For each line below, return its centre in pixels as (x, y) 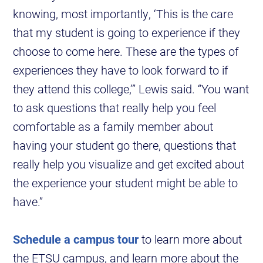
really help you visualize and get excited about (129, 164)
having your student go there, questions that (125, 145)
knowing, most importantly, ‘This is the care (123, 14)
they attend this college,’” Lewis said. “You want (131, 89)
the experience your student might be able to (126, 183)
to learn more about (190, 239)
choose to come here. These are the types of (126, 51)
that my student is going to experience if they (127, 33)
